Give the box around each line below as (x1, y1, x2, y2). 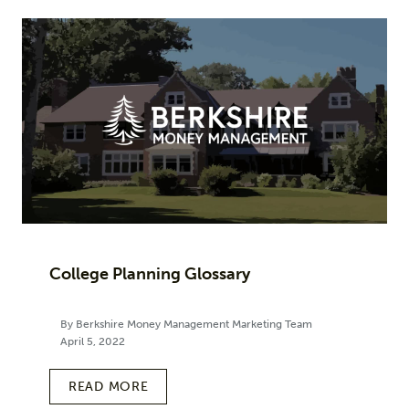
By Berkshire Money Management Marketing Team (60, 318, 312, 330)
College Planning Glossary (49, 264, 250, 284)
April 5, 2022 (60, 335, 125, 348)
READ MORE (68, 379, 149, 394)
